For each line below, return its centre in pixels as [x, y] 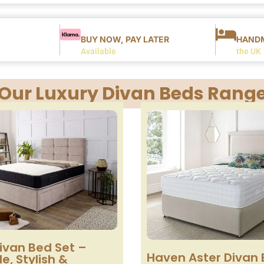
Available [98, 51]
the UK [249, 51]
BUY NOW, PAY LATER [125, 39]
